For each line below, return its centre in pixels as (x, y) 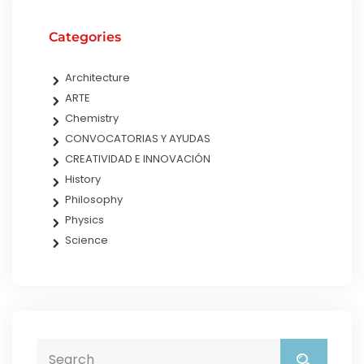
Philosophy (94, 199)
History (83, 179)
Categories (85, 37)
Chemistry (92, 118)
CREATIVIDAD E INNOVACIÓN (138, 158)
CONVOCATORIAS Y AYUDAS (138, 138)
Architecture (97, 77)
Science (87, 240)
